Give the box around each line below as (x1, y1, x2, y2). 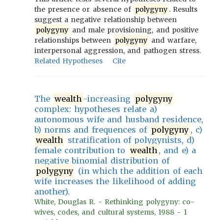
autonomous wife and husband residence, (34, 114, 203, 124)
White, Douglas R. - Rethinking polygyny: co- (34, 197, 195, 206)
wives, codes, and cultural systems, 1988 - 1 (34, 208, 187, 217)
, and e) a (159, 145, 196, 155)
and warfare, (149, 36, 196, 45)
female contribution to (34, 145, 129, 155)
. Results (168, 5, 198, 14)
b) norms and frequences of (34, 125, 150, 135)
